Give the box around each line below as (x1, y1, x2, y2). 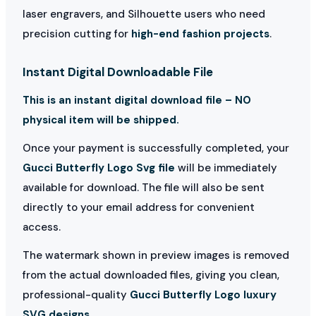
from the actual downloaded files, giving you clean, (23, 267, 279, 282)
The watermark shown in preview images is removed (23, 248, 289, 262)
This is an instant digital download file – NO (23, 92, 251, 107)
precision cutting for (23, 26, 131, 41)
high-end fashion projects (131, 26, 269, 41)
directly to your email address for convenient (23, 200, 255, 214)
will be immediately (175, 160, 277, 175)
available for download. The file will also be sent (23, 180, 265, 195)
